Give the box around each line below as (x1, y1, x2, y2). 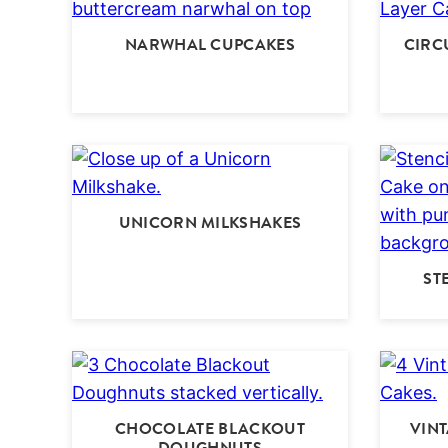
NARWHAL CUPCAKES (124, 33, 296, 57)
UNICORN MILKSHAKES (118, 211, 302, 235)
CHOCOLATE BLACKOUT (115, 417, 305, 441)
